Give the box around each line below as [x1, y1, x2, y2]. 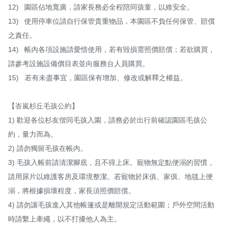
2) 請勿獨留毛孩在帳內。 [8, 144, 87, 153]
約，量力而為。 [8, 130, 58, 139]
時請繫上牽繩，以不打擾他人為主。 [8, 215, 121, 223]
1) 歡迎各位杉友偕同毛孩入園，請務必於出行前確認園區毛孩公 [8, 116, 207, 125]
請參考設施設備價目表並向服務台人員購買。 [8, 60, 149, 68]
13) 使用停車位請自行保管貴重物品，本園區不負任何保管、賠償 [8, 17, 19, 26]
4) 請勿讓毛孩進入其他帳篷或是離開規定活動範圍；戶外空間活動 [8, 201, 214, 209]
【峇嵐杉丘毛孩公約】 [8, 102, 79, 110]
